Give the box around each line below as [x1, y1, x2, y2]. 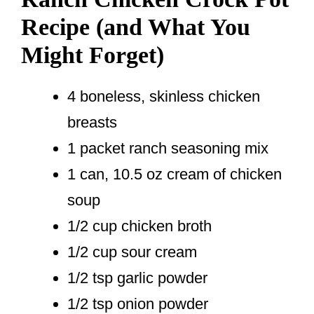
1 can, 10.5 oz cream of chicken [67, 165, 282, 184]
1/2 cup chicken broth [67, 217, 212, 235]
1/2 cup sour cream [67, 243, 197, 261]
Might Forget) [21, 42, 164, 69]
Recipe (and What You [21, 14, 250, 41]
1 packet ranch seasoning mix [67, 139, 268, 158]
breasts [67, 114, 117, 132]
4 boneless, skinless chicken [67, 88, 260, 106]
